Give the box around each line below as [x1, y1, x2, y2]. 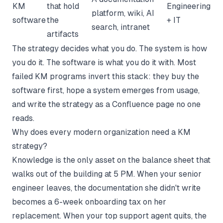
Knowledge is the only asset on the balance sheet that [12, 155, 211, 165]
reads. [12, 113, 34, 123]
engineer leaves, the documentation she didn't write [12, 183, 201, 193]
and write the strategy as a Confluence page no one [12, 100, 201, 109]
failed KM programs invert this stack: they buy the [12, 72, 199, 81]
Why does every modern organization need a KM [12, 127, 191, 137]
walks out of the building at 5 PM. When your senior [12, 169, 202, 179]
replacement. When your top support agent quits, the [12, 211, 207, 221]
